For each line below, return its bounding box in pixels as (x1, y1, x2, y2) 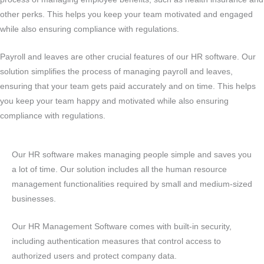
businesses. (12, 194, 58, 204)
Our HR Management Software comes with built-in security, (12, 222, 232, 232)
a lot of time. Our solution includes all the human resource (12, 165, 227, 174)
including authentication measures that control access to (12, 237, 221, 246)
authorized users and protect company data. (12, 252, 179, 261)
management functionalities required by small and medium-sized (12, 180, 252, 189)
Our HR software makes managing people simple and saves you (12, 150, 252, 160)
